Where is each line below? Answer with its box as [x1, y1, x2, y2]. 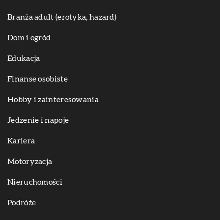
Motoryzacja [7, 158, 53, 166]
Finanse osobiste [7, 75, 68, 83]
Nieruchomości [7, 178, 62, 187]
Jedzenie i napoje [7, 116, 69, 125]
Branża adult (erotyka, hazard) [7, 13, 116, 22]
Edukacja [7, 55, 40, 63]
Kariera [7, 137, 35, 145]
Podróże [7, 199, 36, 207]
